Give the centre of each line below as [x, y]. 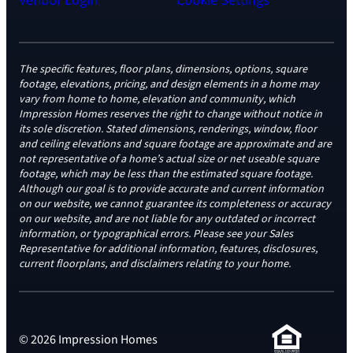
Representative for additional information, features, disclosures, [168, 249]
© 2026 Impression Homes [88, 339]
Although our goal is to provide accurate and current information [171, 189]
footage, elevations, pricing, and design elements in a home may [169, 84]
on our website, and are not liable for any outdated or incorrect [167, 219]
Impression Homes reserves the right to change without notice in [171, 114]
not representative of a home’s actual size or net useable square [169, 159]
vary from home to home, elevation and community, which [157, 99]
